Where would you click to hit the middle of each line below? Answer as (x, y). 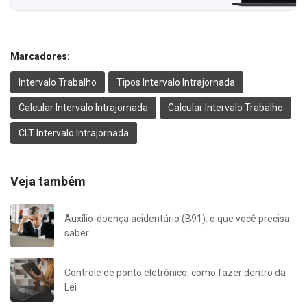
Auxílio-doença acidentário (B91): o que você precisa (177, 218)
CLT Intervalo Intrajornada (74, 133)
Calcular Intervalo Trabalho (225, 107)
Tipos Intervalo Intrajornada (176, 82)
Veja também (48, 181)
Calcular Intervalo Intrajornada (83, 107)
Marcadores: (40, 56)
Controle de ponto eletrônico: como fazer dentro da (175, 272)
